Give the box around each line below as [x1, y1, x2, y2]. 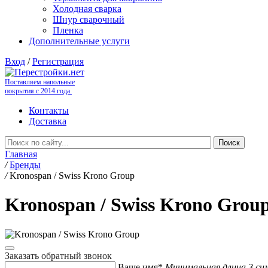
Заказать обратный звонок [5, 250, 112, 261]
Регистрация [32, 56, 84, 66]
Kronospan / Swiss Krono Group [10, 170, 135, 181]
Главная [5, 149, 37, 159]
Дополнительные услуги [29, 36, 130, 46]
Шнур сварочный [53, 14, 124, 25]
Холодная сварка [53, 4, 121, 14]
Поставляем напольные [5, 78, 75, 86]
